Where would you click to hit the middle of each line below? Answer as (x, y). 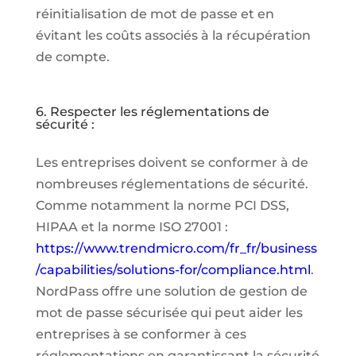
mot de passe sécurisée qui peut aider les (169, 312)
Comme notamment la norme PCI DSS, (162, 205)
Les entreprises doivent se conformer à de (172, 162)
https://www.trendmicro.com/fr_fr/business (176, 248)
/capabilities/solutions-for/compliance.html (173, 269)
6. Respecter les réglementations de (152, 111)
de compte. (72, 56)
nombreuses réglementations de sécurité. (172, 184)
